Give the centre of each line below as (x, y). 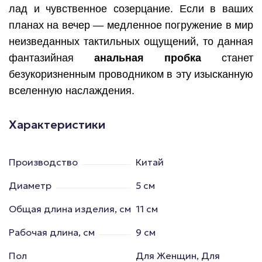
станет (227, 58)
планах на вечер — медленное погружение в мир (131, 25)
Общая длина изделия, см (70, 208)
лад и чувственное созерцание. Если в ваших (131, 8)
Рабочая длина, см (52, 232)
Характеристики (57, 124)
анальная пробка (148, 58)
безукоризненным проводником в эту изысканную (131, 74)
